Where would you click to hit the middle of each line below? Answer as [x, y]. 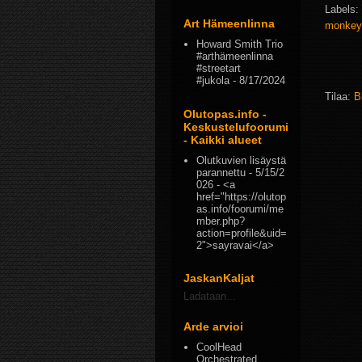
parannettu [221, 172]
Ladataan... [210, 296]
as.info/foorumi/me [240, 208]
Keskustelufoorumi [236, 126]
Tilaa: [339, 97]
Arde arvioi [213, 326]
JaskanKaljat [219, 278]
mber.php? [221, 221]
